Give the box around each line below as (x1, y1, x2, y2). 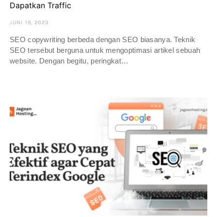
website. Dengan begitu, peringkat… (10, 57, 129, 65)
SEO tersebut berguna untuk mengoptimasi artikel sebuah (10, 46, 201, 55)
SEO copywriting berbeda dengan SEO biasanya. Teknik (10, 35, 196, 44)
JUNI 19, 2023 (10, 19, 49, 26)
